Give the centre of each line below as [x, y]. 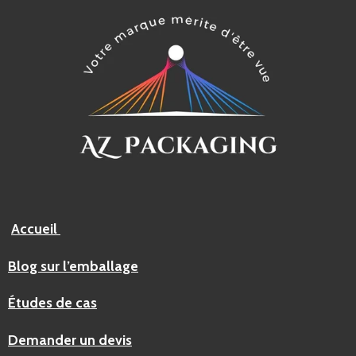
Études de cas [52, 303]
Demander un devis [70, 339]
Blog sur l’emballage [73, 265]
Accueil [34, 229]
